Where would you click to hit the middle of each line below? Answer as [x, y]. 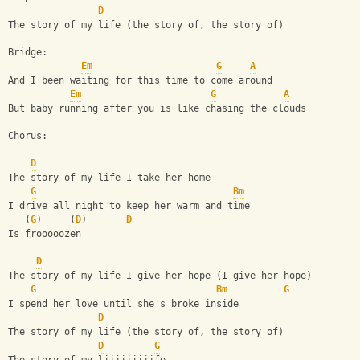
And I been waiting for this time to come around [140, 81]
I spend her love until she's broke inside [126, 304]
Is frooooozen [45, 234]
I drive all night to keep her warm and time [129, 206]
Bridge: [28, 53]
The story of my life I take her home [109, 178]
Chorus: [31, 136]
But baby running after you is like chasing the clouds [157, 109]
